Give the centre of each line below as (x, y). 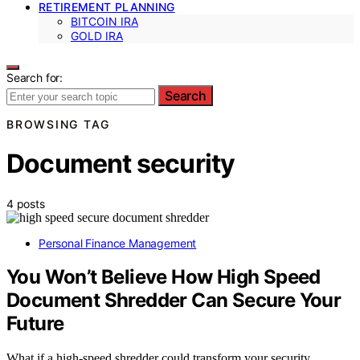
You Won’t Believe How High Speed (164, 277)
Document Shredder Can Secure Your (174, 301)
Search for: (35, 77)
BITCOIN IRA (104, 21)
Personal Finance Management (118, 243)
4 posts (26, 203)
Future (35, 324)
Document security (121, 164)
